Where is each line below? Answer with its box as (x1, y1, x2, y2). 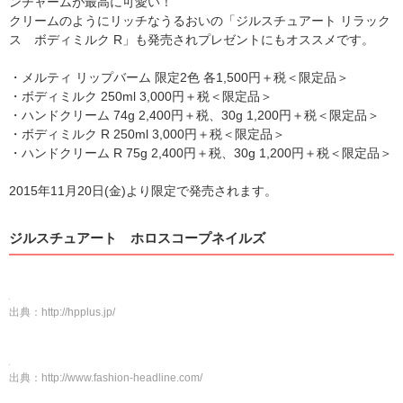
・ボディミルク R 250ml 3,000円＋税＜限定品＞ (9, 127, 285, 141)
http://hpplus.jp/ (41, 306, 115, 318)
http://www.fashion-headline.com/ (41, 372, 202, 384)
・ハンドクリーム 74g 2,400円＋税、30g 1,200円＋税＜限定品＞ (9, 108, 380, 122)
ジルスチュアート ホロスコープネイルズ (9, 230, 265, 246)
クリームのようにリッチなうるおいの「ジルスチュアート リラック (9, 13, 390, 28)
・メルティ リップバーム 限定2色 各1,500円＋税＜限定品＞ (9, 70, 349, 85)
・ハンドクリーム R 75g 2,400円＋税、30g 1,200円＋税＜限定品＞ (9, 146, 392, 160)
